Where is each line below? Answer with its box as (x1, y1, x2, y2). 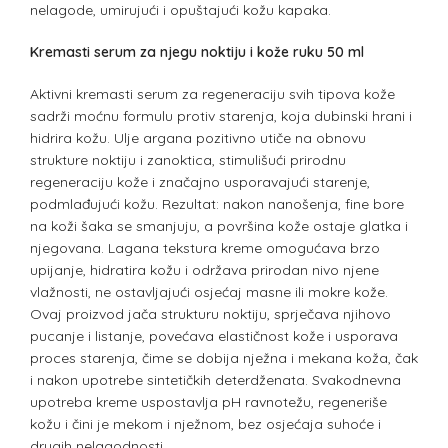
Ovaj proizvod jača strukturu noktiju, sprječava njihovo (30, 305, 391, 324)
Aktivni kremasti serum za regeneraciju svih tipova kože (30, 85, 395, 104)
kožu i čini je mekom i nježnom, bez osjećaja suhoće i (30, 415, 381, 434)
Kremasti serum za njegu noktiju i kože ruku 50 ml (30, 43, 364, 62)
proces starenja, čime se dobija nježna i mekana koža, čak (30, 349, 418, 368)
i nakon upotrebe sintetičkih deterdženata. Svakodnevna (30, 371, 401, 390)
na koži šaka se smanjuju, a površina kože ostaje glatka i (30, 217, 408, 236)
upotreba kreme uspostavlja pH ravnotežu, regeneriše (30, 393, 387, 412)
